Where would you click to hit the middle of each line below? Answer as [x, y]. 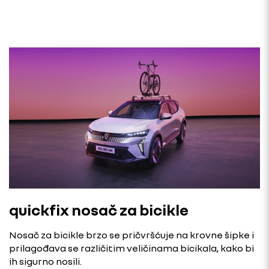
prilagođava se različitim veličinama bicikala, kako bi [131, 248]
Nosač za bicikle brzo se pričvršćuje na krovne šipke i [131, 234]
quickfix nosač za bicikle [99, 210]
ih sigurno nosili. [45, 261]
